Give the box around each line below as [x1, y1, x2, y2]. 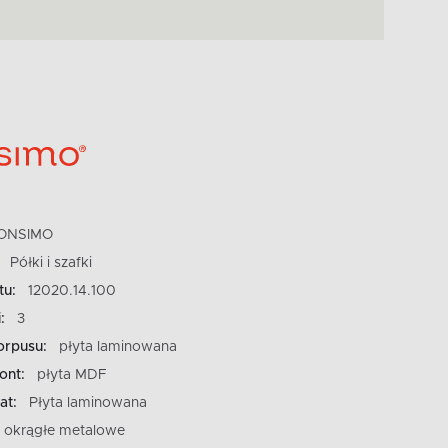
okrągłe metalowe [3, 423, 125, 438]
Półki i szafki [9, 255, 92, 270]
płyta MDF [36, 367, 107, 382]
